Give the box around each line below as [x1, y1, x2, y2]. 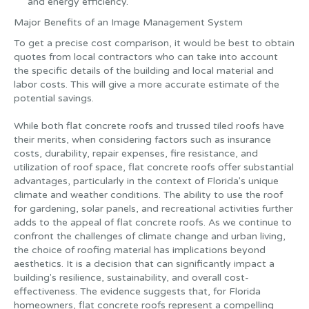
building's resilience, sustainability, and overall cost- [14, 272, 249, 283]
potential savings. [14, 92, 94, 104]
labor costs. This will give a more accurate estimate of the [14, 79, 279, 90]
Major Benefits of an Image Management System [14, 17, 243, 28]
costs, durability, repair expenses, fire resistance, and [14, 148, 258, 159]
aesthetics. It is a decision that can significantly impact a [14, 258, 275, 270]
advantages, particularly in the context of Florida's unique [14, 175, 279, 187]
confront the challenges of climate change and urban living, [14, 230, 286, 242]
